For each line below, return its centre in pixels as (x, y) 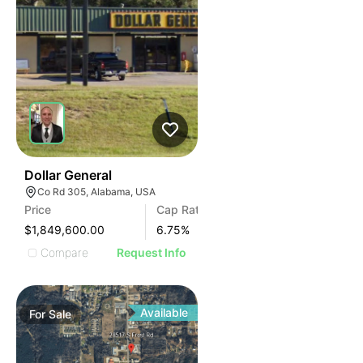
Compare (64, 252)
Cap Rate (181, 209)
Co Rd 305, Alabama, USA (96, 192)
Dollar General (68, 175)
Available (164, 312)
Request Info (152, 252)
